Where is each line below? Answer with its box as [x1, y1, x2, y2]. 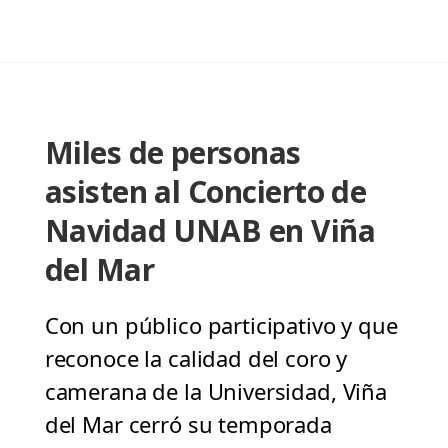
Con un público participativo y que [44, 310, 398, 341]
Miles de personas [44, 132, 301, 174]
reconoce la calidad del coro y [44, 343, 348, 374]
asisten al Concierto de [44, 171, 367, 213]
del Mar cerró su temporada [44, 409, 332, 440]
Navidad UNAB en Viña [44, 210, 375, 252]
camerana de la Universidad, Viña [44, 376, 387, 407]
